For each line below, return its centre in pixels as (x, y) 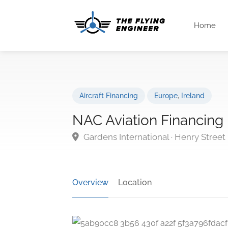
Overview (90, 182)
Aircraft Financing (109, 96)
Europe (166, 96)
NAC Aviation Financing (148, 120)
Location (135, 182)
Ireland (193, 96)
